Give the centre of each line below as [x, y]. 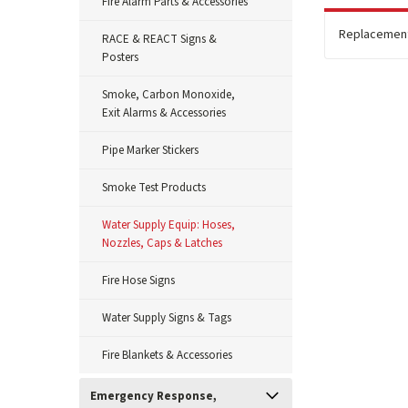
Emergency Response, [153, 396]
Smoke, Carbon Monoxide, [168, 95]
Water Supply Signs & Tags [167, 318]
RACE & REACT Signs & [159, 39]
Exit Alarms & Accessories [164, 113]
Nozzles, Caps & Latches [162, 243]
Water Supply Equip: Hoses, [168, 225]
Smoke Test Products [154, 188]
